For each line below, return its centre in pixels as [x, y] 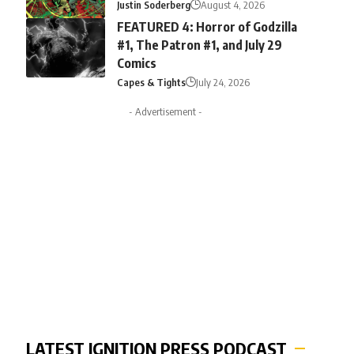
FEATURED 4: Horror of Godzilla [207, 27]
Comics [136, 64]
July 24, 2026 [222, 83]
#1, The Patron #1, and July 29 [199, 45]
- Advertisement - [165, 112]
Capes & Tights [151, 83]
